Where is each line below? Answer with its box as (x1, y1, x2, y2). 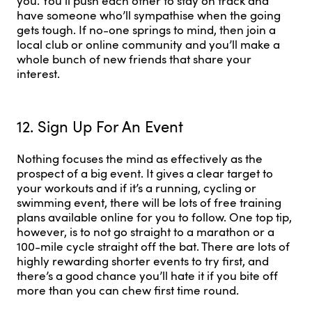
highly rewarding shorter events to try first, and (17, 253, 269, 270)
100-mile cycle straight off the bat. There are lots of (17, 238, 290, 255)
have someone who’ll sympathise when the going (17, 7, 281, 24)
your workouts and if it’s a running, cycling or (17, 180, 256, 196)
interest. (17, 65, 60, 82)
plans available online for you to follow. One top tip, (17, 209, 292, 226)
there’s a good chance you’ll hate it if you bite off (17, 267, 278, 284)
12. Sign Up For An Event (17, 115, 183, 136)
